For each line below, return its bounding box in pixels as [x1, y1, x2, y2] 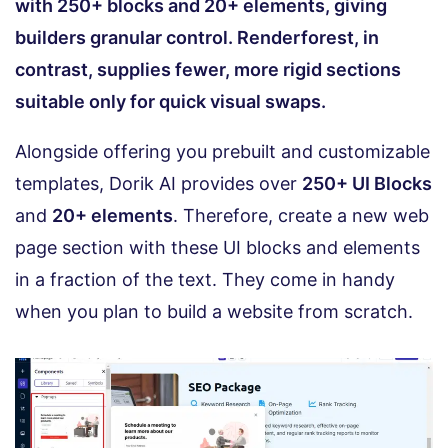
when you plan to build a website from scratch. [15, 301, 413, 323]
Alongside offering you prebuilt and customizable [15, 141, 430, 163]
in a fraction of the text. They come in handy [15, 269, 395, 291]
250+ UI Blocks [302, 173, 432, 195]
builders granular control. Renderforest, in [15, 27, 379, 49]
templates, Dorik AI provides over [15, 173, 302, 195]
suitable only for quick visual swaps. [15, 91, 326, 113]
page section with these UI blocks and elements [15, 237, 420, 259]
